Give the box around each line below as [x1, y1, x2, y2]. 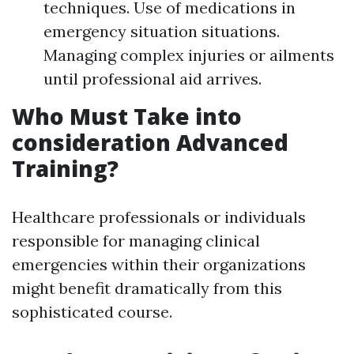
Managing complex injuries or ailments [43, 45, 334, 65]
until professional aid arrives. [43, 69, 262, 88]
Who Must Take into [12, 101, 242, 131]
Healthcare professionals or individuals [12, 207, 306, 227]
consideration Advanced [12, 127, 288, 157]
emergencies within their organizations [12, 254, 306, 274]
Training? [12, 153, 119, 183]
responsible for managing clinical [12, 231, 260, 250]
